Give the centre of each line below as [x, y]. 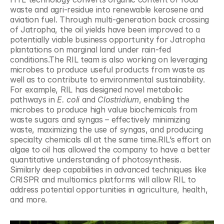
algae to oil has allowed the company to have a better [110, 149]
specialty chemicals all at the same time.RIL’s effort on [111, 139]
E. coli [68, 99]
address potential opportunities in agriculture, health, [109, 189]
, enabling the [164, 99]
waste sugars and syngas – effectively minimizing [100, 119]
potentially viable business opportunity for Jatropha [107, 39]
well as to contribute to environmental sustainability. [107, 79]
